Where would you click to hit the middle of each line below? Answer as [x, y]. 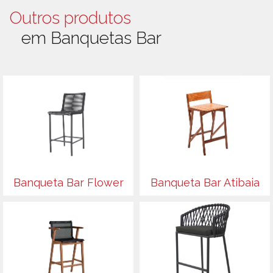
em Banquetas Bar [91, 38]
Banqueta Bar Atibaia [205, 183]
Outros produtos [70, 18]
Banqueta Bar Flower [68, 183]
